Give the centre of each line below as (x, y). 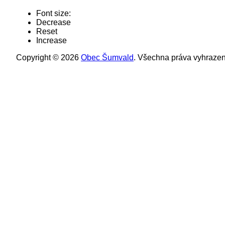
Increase (52, 40)
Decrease (54, 22)
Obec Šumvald (107, 57)
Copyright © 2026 (49, 57)
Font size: (54, 13)
